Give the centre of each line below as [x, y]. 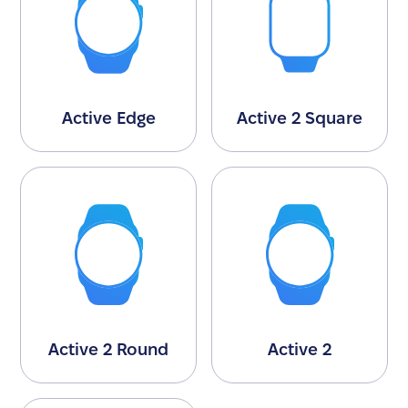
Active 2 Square [299, 117]
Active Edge [108, 117]
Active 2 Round [109, 350]
